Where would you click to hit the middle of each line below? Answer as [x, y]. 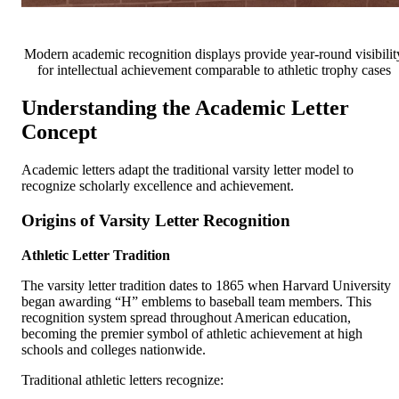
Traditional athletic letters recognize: [122, 379]
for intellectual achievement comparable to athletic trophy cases [214, 70]
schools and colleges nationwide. [114, 349]
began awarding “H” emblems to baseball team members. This [196, 301]
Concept [59, 132]
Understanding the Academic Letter [185, 108]
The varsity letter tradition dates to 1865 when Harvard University [206, 285]
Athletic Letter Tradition [96, 255]
